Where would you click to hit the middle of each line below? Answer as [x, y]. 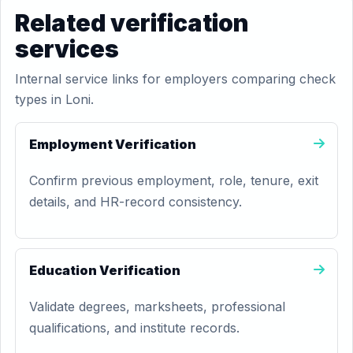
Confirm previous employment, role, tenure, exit [174, 180]
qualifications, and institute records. [134, 328]
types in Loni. [54, 99]
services [67, 49]
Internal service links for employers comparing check [175, 79]
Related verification [132, 23]
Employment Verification [113, 144]
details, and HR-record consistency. [136, 202]
